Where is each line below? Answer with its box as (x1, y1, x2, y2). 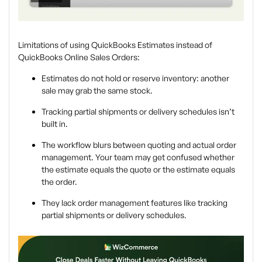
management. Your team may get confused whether (42, 152, 235, 163)
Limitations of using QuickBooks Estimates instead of (18, 40, 212, 50)
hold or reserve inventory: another (104, 73, 229, 84)
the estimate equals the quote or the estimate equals (42, 164, 235, 175)
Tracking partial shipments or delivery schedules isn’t (42, 106, 235, 117)
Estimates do (42, 73, 91, 84)
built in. (42, 119, 68, 129)
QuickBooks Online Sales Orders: (18, 52, 140, 63)
